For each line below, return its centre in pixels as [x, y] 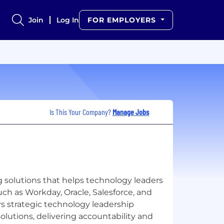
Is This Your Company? [81, 111]
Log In [68, 20]
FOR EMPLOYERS [123, 20]
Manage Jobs [131, 111]
